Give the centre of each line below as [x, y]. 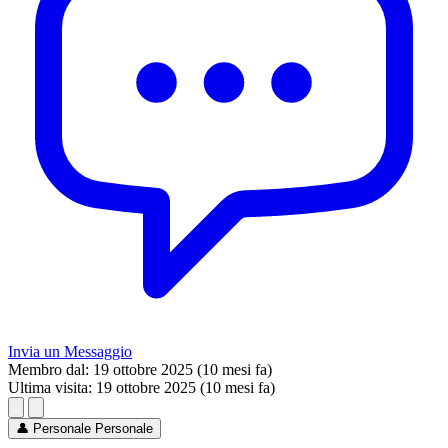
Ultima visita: [50, 388]
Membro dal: [48, 370]
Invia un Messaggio [70, 352]
